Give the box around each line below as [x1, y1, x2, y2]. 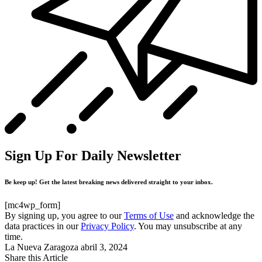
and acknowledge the [174, 210, 254, 220]
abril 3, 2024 [81, 242, 127, 252]
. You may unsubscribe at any [134, 220, 242, 231]
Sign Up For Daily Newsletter [5, 148, 181, 164]
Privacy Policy [81, 220, 134, 231]
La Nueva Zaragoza [5, 242, 78, 252]
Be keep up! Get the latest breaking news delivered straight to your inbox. [5, 178, 213, 185]
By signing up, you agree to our [5, 210, 124, 220]
